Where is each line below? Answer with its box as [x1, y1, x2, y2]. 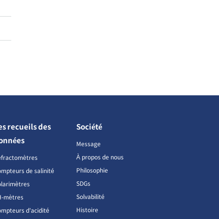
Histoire [76, 205, 98, 214]
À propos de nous [76, 153, 124, 161]
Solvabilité [76, 192, 105, 201]
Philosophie [76, 166, 108, 175]
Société [76, 121, 102, 132]
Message [76, 139, 101, 148]
